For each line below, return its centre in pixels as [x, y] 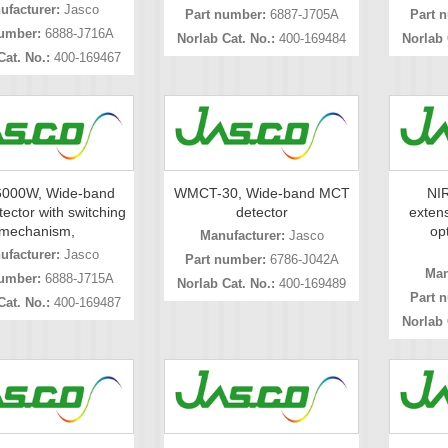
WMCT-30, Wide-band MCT [261, 192]
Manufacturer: [242, 235]
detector [261, 211]
